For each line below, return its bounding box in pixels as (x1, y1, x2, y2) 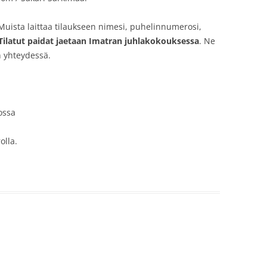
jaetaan (56, 35, 86, 47)
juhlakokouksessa (125, 35, 199, 47)
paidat (27, 35, 54, 47)
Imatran (89, 35, 122, 47)
